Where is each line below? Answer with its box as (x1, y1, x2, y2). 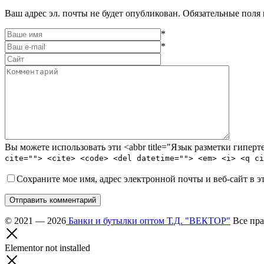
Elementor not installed (5, 242, 90, 253)
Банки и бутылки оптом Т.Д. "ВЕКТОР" (66, 215, 230, 226)
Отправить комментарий (9, 195, 96, 204)
